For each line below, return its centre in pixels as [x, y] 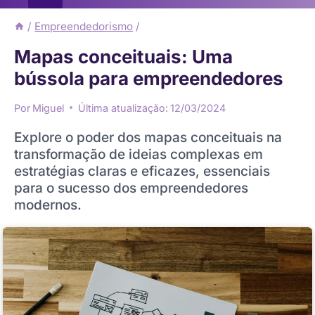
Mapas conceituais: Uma [123, 57]
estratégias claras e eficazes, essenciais [142, 171]
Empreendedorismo [84, 26]
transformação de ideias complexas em [139, 154]
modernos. [48, 205]
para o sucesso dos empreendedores [131, 188]
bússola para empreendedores [149, 79]
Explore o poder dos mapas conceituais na [148, 137]
